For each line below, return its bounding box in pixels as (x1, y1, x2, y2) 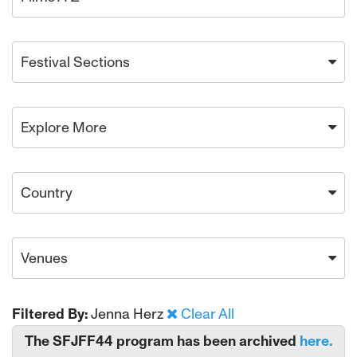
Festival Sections (21, 53, 130, 71)
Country (21, 184, 73, 202)
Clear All (181, 305, 234, 323)
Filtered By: (12, 305, 88, 323)
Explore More (21, 119, 107, 136)
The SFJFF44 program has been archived (25, 332, 296, 350)
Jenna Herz (91, 305, 167, 323)
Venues (21, 249, 68, 267)
